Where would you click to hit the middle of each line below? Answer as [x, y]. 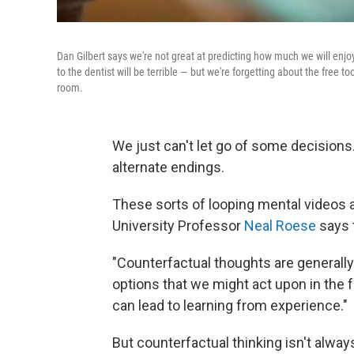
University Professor [178, 226]
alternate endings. [168, 167]
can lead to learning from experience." [230, 305]
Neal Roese [280, 226]
